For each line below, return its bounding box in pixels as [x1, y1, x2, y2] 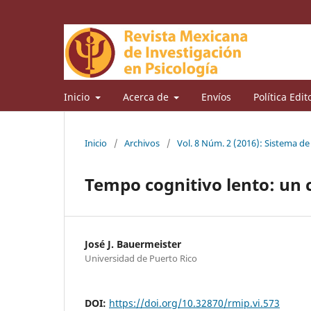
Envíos [201, 90, 231, 103]
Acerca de [122, 90, 171, 103]
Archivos [124, 136, 160, 149]
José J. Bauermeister [85, 237, 181, 251]
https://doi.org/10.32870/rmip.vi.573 [109, 296, 280, 310]
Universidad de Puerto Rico [85, 251, 197, 264]
